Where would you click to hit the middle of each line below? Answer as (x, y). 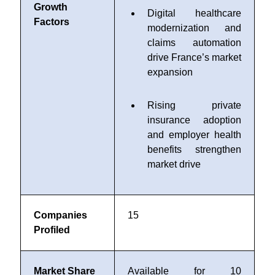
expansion (170, 72)
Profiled (52, 230)
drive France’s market (194, 57)
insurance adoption (194, 120)
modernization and (194, 28)
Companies (60, 215)
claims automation (194, 43)
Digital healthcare (194, 13)
